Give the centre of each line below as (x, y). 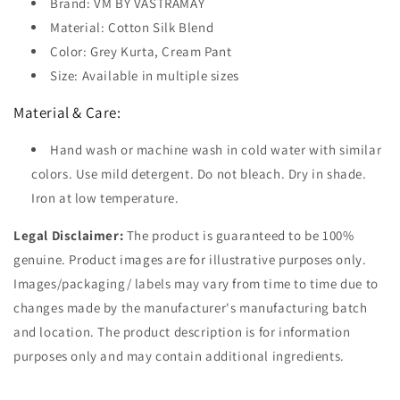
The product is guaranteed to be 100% (240, 236)
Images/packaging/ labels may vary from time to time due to (196, 284)
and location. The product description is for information (182, 332)
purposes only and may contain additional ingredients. (179, 356)
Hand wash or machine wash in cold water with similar (216, 150)
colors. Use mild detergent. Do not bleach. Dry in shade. (199, 174)
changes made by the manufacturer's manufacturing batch (191, 308)
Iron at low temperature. (105, 198)
